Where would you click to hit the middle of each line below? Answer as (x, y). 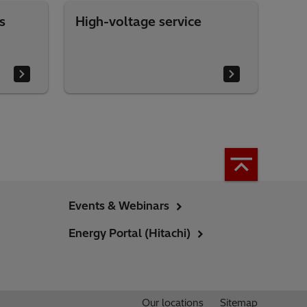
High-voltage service (138, 22)
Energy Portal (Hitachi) (130, 233)
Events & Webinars (119, 206)
